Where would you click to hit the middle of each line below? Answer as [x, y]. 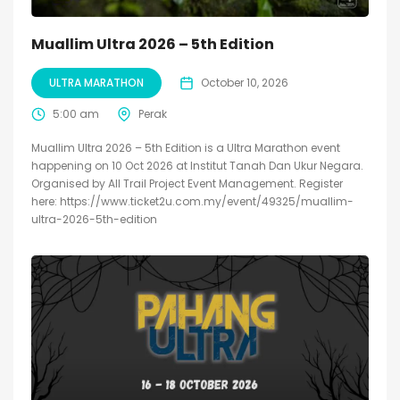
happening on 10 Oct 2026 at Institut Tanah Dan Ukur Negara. [197, 165]
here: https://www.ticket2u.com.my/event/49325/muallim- [192, 201]
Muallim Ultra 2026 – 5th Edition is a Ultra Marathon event [186, 147]
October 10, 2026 [245, 82]
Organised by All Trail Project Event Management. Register [187, 183]
